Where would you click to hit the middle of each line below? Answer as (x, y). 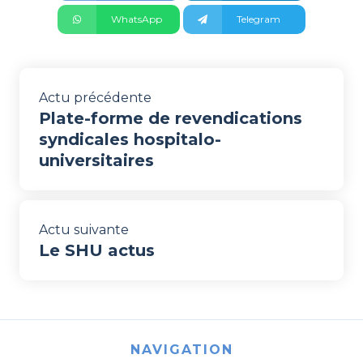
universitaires (96, 161)
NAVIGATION (181, 350)
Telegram (259, 19)
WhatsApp (136, 19)
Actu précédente (95, 98)
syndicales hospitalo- (130, 140)
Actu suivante (84, 230)
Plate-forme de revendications (171, 119)
